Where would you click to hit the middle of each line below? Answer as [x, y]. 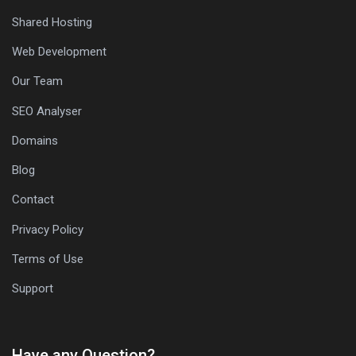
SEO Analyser [47, 111]
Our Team [37, 81]
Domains [35, 140]
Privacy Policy [48, 229]
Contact [33, 199]
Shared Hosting [52, 22]
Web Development [59, 51]
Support [33, 288]
